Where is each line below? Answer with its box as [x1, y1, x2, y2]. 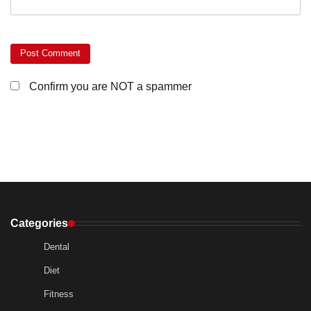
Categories [10, 217, 68, 230]
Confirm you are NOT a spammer [26, 81, 192, 93]
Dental [44, 242, 69, 253]
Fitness [44, 289, 74, 300]
